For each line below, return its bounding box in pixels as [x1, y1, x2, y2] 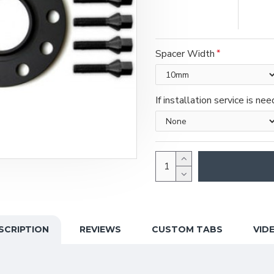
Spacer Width [155, 47, 215, 61]
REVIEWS [80, 224, 121, 235]
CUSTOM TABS [152, 224, 223, 235]
